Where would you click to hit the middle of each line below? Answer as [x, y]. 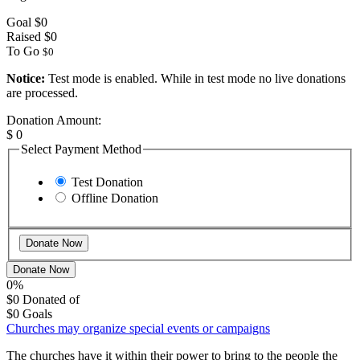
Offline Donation [115, 198]
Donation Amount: [54, 120]
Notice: [26, 78]
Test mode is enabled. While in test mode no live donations [195, 78]
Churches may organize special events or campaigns [138, 328]
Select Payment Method [81, 149]
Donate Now [41, 269]
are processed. [42, 92]
